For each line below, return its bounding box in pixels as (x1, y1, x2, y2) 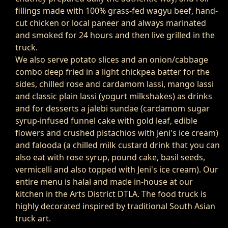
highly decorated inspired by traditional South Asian (15, 201, 215, 212)
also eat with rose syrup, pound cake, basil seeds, (15, 152, 205, 163)
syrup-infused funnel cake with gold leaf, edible (15, 115, 197, 127)
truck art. (15, 213, 51, 224)
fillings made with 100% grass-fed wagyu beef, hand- (15, 5, 218, 17)
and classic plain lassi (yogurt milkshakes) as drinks (15, 91, 212, 102)
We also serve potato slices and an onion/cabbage (15, 54, 208, 66)
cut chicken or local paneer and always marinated (15, 17, 206, 29)
